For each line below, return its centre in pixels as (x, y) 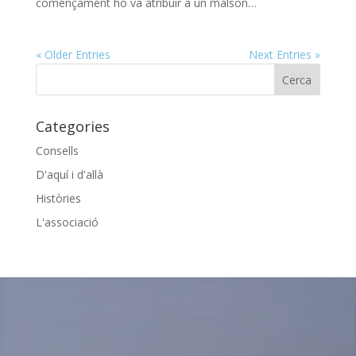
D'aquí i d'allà (69, 175)
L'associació (67, 222)
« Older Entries (73, 55)
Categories (72, 127)
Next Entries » (285, 55)
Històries (58, 199)
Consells (57, 151)
